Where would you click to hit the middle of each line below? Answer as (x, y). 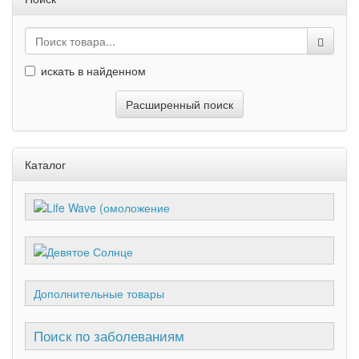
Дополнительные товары (99, 293)
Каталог (45, 164)
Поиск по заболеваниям (109, 335)
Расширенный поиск (179, 104)
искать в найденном (93, 71)
